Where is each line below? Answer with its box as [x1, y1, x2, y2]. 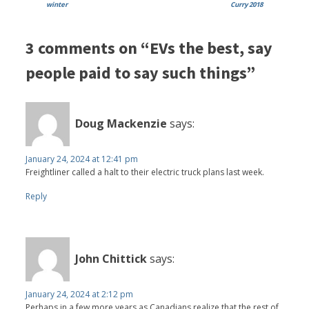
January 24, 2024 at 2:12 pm [26, 288, 134, 300]
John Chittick [75, 251, 148, 267]
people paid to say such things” [26, 61, 256, 83]
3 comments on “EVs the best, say [26, 37, 273, 59]
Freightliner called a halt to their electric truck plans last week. [26, 166, 265, 178]
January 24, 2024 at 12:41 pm [26, 152, 139, 165]
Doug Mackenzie [75, 116, 168, 132]
